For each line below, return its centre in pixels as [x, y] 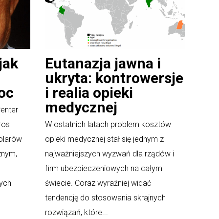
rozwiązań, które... [77, 213]
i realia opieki [89, 93]
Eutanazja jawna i [103, 64]
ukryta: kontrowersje [114, 78]
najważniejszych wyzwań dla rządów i [109, 154]
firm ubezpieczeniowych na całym [104, 169]
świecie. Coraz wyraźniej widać [98, 183]
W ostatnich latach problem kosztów [108, 125]
